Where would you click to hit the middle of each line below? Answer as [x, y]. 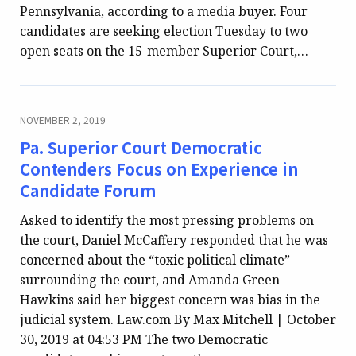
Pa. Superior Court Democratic [141, 148]
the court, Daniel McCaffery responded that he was [174, 240]
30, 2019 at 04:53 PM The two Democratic [144, 339]
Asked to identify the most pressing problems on [167, 220]
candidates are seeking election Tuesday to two [164, 31]
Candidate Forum [88, 191]
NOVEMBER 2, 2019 [63, 120]
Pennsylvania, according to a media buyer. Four [164, 12]
